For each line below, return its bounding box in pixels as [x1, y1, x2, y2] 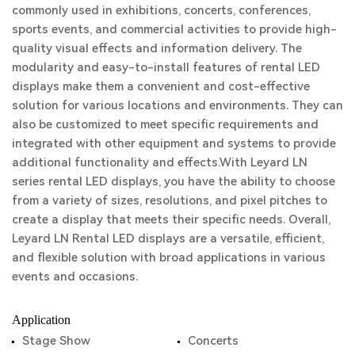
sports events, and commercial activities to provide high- [12, 21, 337, 36]
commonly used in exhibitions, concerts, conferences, [12, 2, 311, 17]
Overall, [288, 212, 330, 227]
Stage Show [22, 333, 90, 348]
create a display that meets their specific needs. [12, 212, 288, 227]
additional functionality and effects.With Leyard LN [12, 155, 307, 170]
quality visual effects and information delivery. [12, 40, 281, 55]
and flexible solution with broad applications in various [12, 250, 326, 265]
